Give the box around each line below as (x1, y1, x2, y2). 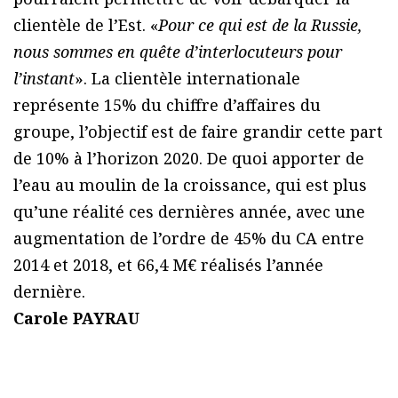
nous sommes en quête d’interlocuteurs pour (13, 40, 342, 62)
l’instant (13, 67, 75, 89)
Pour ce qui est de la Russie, (158, 13, 362, 36)
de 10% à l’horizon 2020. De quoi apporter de (13, 147, 364, 169)
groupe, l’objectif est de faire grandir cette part (13, 120, 383, 142)
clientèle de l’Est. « (13, 13, 158, 36)
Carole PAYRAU (13, 306, 139, 329)
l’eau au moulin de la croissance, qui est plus (13, 173, 367, 195)
